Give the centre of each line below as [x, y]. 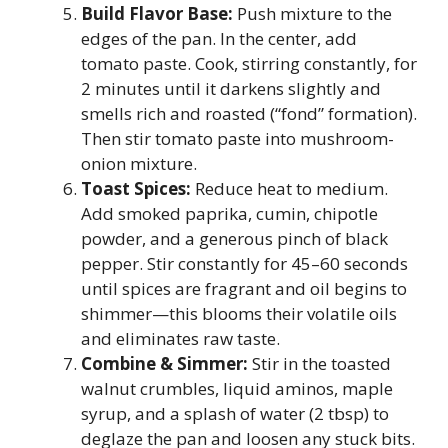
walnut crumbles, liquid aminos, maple [237, 388]
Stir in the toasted [319, 363]
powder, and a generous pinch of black [234, 238]
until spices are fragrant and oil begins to [244, 288]
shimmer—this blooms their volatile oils [239, 313]
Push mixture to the [312, 13]
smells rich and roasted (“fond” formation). [249, 113]
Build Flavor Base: [157, 13]
